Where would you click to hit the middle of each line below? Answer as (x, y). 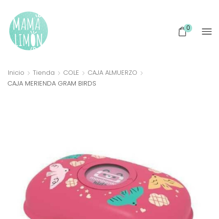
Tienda (44, 72)
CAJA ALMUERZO (112, 72)
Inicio (16, 72)
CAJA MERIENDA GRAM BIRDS (52, 83)
